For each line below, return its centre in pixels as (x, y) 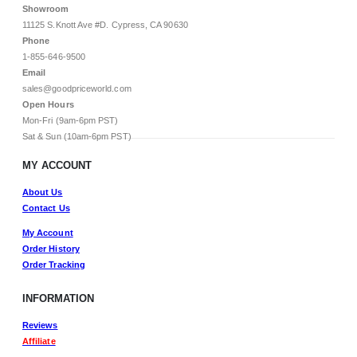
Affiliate (39, 341)
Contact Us (46, 208)
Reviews (40, 325)
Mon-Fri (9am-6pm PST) (71, 121)
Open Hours (48, 105)
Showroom (46, 9)
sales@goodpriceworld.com (77, 89)
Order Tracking (54, 264)
